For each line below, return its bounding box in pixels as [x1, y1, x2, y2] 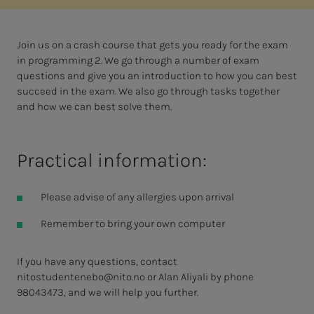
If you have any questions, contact [17, 254, 177, 268]
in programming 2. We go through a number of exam [17, 53, 259, 67]
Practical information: [17, 148, 207, 172]
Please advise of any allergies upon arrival [40, 190, 234, 203]
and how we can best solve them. [17, 100, 172, 113]
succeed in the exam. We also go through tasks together [17, 84, 280, 97]
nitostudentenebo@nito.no [17, 270, 145, 283]
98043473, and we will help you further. [17, 285, 198, 299]
